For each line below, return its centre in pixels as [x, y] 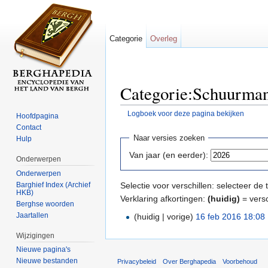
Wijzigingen [36, 235]
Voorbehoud [240, 261]
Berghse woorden [45, 204]
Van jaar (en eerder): [169, 155]
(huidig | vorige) [164, 216]
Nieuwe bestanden [47, 261]
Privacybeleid [137, 261]
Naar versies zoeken [169, 138]
